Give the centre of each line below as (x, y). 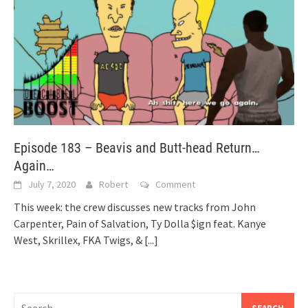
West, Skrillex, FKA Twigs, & (79, 240)
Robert (113, 184)
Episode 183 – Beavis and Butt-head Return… (137, 147)
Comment (175, 184)
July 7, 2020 (52, 184)
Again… (34, 165)
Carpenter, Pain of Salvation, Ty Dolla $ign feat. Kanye (140, 223)
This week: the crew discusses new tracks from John (135, 207)
